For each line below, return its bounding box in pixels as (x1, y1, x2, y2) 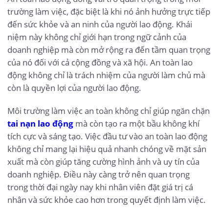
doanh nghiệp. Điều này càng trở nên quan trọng (7, 169, 190, 180)
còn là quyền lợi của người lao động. (7, 82, 141, 93)
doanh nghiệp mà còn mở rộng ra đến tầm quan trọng (7, 44, 210, 55)
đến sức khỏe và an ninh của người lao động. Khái (7, 18, 192, 30)
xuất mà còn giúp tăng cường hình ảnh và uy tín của (7, 156, 199, 168)
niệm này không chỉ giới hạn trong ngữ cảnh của (7, 31, 186, 43)
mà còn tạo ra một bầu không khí (73, 118, 199, 130)
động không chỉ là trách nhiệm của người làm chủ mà (7, 69, 205, 81)
